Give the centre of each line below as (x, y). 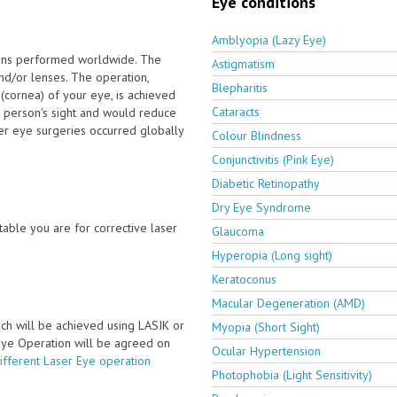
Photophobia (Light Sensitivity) (292, 374)
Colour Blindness (257, 135)
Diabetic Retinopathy (266, 183)
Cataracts (236, 111)
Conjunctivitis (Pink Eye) (273, 159)
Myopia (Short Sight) (266, 327)
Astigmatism (243, 63)
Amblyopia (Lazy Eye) (269, 39)
